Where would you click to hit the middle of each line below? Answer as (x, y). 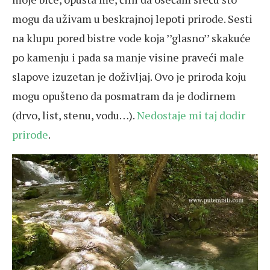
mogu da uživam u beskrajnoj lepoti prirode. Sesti (132, 19)
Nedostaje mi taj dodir (191, 115)
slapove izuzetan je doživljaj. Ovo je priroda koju (129, 77)
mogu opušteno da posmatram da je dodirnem (124, 96)
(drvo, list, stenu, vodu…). (74, 115)
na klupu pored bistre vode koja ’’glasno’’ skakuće (131, 38)
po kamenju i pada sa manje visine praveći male (128, 57)
